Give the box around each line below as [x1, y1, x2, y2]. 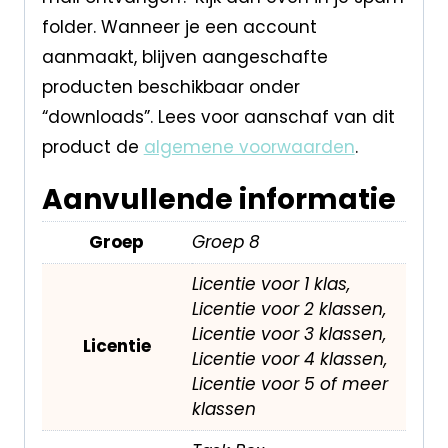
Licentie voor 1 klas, [191, 271, 350, 296]
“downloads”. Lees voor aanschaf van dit [41, 104, 395, 129]
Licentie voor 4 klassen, [191, 346, 387, 371]
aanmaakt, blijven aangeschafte [41, 44, 328, 69]
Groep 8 [191, 229, 260, 254]
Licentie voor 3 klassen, [191, 321, 386, 346]
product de [41, 134, 144, 159]
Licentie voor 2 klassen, [191, 296, 386, 321]
